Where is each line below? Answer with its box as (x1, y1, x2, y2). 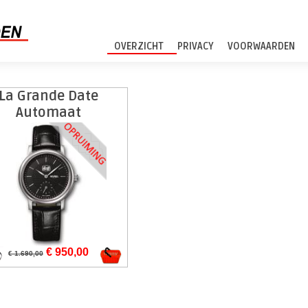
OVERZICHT (114, 41, 164, 52)
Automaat (15, 104, 81, 121)
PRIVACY (177, 41, 214, 52)
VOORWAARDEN (228, 41, 296, 52)
